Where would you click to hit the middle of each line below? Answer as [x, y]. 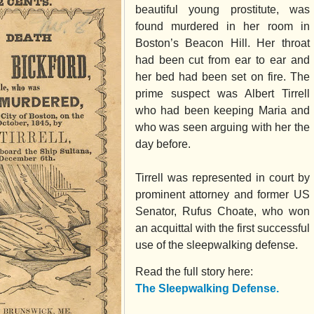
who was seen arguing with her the [222, 127]
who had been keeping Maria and [222, 110]
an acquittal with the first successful [222, 228]
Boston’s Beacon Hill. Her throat [222, 43]
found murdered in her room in [222, 26]
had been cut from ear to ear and [222, 60]
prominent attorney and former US [222, 194]
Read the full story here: [194, 272]
